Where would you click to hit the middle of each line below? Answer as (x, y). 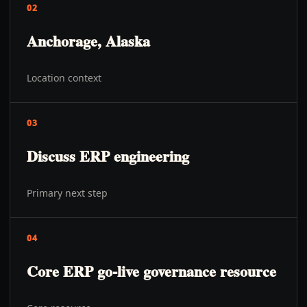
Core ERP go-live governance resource (151, 271)
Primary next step (67, 193)
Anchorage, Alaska (88, 41)
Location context (64, 78)
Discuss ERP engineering (108, 156)
